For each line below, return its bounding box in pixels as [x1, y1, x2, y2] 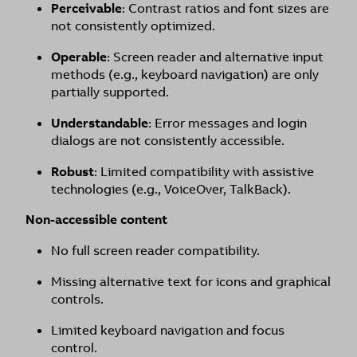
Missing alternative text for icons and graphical [51, 273, 331, 290]
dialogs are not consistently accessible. [51, 132, 284, 149]
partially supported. [51, 84, 169, 100]
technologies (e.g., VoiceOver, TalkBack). [51, 181, 291, 198]
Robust [51, 163, 94, 180]
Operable [51, 49, 107, 65]
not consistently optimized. [51, 18, 215, 34]
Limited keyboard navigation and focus [51, 322, 284, 339]
